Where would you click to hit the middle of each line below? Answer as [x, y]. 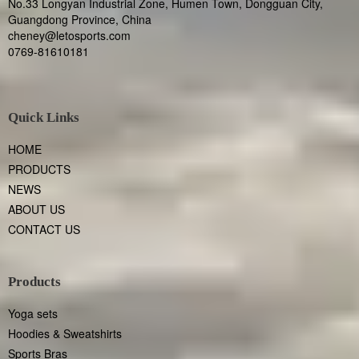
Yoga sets [33, 313]
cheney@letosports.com [70, 35]
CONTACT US [44, 229]
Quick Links [44, 117]
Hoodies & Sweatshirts [65, 333]
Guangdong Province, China [80, 19]
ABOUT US [37, 209]
